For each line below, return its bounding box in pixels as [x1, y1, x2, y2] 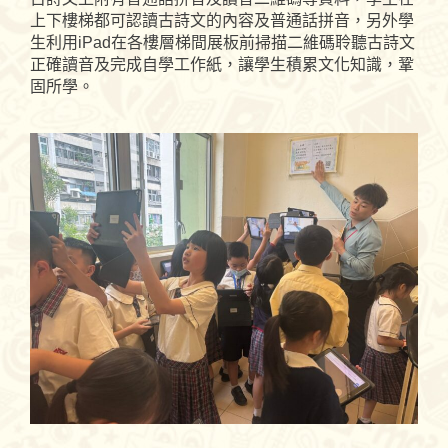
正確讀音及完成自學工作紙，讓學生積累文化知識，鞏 [30, 55, 414, 73]
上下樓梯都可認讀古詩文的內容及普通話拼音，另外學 [30, 11, 414, 29]
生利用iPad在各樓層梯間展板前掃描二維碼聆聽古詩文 [30, 33, 415, 51]
